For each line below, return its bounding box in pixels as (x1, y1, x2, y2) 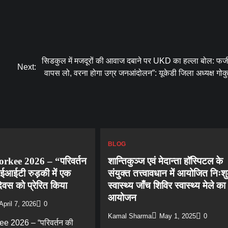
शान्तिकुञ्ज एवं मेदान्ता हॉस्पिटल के (107, 155, 223, 166)
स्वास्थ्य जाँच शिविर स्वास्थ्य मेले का (107, 180, 225, 191)
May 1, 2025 (159, 213, 196, 220)
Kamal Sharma (107, 213, 152, 220)
